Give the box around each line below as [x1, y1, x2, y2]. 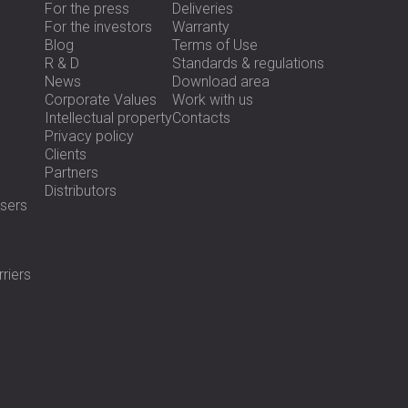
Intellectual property [45, 108, 172, 127]
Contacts [172, 108, 230, 127]
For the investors [45, 17, 152, 36]
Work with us [172, 90, 253, 108]
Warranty [172, 17, 229, 36]
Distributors [45, 181, 117, 199]
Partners [45, 163, 98, 181]
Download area [172, 72, 270, 90]
